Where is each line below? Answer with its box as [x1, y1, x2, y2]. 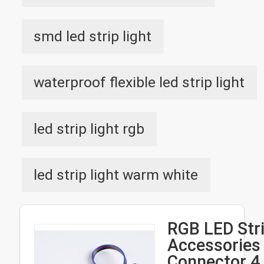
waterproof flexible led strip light [34, 74, 245, 91]
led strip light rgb [34, 120, 145, 137]
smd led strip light [34, 27, 152, 45]
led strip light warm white [34, 166, 199, 184]
